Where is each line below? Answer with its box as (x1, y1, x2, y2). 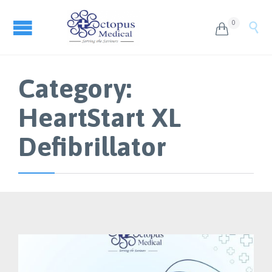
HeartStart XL (18, 102, 181, 132)
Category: (18, 73, 132, 103)
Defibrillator (18, 131, 166, 161)
